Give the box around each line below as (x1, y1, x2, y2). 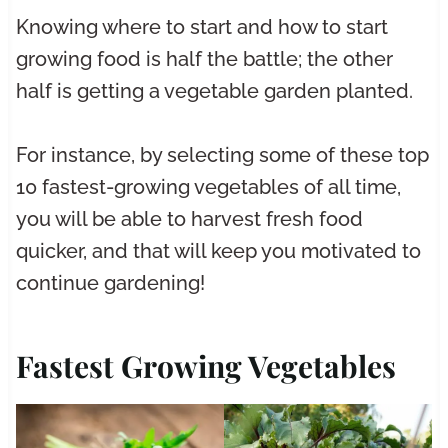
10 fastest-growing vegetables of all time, (15, 175, 401, 200)
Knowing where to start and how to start (15, 15, 388, 40)
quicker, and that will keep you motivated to (15, 239, 421, 264)
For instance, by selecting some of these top (15, 143, 429, 168)
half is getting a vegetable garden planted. (15, 79, 413, 104)
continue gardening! (15, 271, 205, 296)
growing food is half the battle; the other (15, 47, 393, 72)
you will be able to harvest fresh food (15, 207, 363, 232)
